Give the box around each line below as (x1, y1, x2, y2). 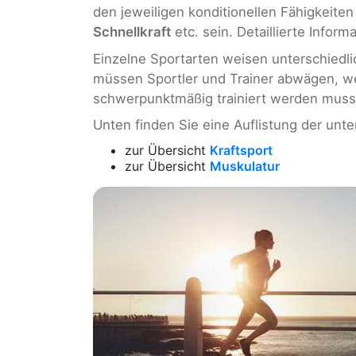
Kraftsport (210, 141, 273, 158)
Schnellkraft (93, 24, 171, 41)
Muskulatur (210, 157, 280, 174)
